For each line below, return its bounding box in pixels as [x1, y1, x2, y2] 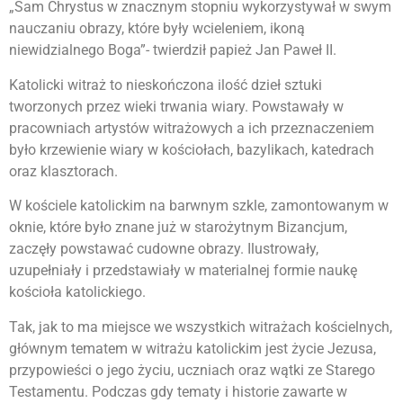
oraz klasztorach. [9, 162, 118, 180]
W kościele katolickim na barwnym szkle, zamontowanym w [9, 197, 389, 215]
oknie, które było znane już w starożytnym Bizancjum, [9, 219, 347, 237]
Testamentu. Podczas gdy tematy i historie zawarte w [9, 382, 347, 400]
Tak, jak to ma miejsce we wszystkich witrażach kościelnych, [9, 318, 392, 336]
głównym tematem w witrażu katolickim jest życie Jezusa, [9, 339, 376, 357]
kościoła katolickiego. [9, 283, 146, 301]
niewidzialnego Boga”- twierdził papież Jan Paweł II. [9, 41, 336, 59]
